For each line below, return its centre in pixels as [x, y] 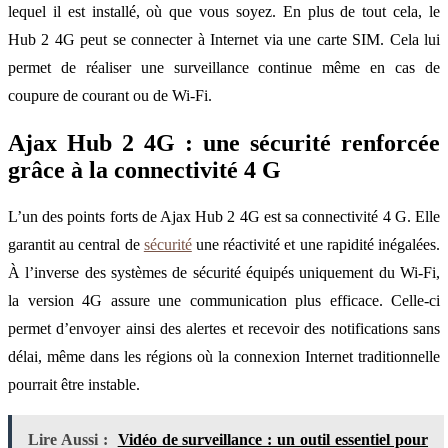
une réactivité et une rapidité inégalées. [316, 245]
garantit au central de [76, 245]
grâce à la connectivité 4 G [144, 169]
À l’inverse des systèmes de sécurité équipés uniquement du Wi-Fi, [224, 273]
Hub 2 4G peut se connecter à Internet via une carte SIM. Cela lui [224, 39]
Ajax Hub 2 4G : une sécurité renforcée [224, 142]
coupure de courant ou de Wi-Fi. [110, 95]
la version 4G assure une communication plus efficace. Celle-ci [224, 301]
